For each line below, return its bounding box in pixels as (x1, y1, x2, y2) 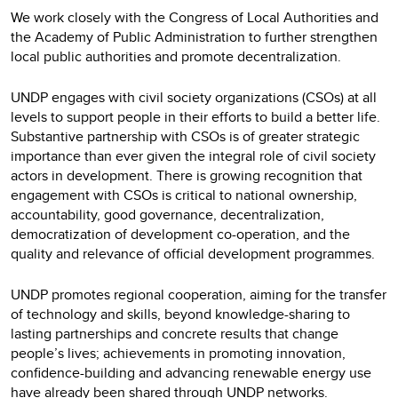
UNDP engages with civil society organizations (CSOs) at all (11, 87, 377, 107)
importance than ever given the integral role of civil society (11, 146, 376, 166)
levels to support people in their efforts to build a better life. (11, 107, 380, 127)
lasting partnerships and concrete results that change (11, 323, 338, 344)
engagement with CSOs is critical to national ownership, (11, 185, 357, 205)
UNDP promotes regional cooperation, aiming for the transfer (11, 284, 386, 305)
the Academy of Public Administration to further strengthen (11, 27, 378, 47)
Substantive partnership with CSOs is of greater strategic (11, 126, 360, 147)
